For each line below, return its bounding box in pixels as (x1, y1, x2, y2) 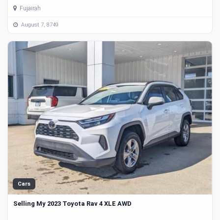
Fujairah (18, 4, 41, 12)
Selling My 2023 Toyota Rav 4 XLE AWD (13, 199, 132, 207)
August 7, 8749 (20, 22, 58, 28)
